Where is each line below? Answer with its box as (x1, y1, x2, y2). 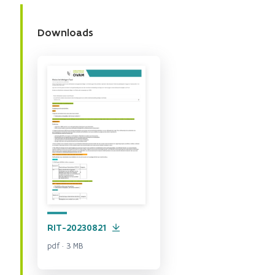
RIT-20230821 (47, 222, 106, 234)
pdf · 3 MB (47, 241, 83, 252)
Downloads (37, 26, 93, 39)
